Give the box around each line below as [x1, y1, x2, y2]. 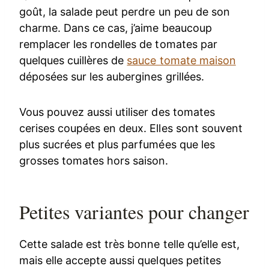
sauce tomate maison [127, 54, 236, 67]
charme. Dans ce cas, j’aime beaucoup [19, 22, 212, 35]
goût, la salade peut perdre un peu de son [19, 5, 230, 19]
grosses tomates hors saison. [19, 154, 169, 168]
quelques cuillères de [19, 54, 127, 67]
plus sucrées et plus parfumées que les [19, 138, 215, 151]
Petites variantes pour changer [19, 199, 249, 225]
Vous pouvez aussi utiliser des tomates [19, 106, 215, 119]
